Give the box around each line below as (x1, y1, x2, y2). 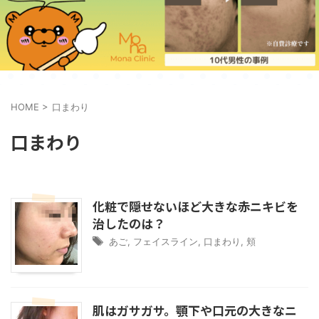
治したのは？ (93, 214, 165, 233)
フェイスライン (133, 236, 198, 248)
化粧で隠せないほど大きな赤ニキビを (93, 197, 298, 216)
